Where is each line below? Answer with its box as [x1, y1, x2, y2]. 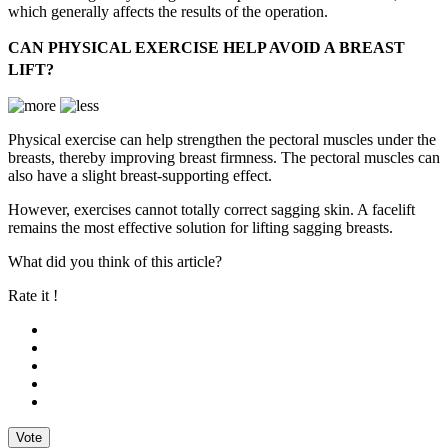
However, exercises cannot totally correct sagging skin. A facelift [8, 201, 415, 219]
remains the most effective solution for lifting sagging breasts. [8, 219, 393, 237]
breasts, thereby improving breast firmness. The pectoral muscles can [8, 149, 440, 167]
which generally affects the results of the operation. [8, 3, 328, 21]
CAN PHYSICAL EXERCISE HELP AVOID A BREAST [8, 39, 405, 57]
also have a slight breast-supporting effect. [8, 167, 272, 185]
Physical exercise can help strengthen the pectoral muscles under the [8, 131, 436, 149]
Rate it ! [8, 287, 58, 305]
